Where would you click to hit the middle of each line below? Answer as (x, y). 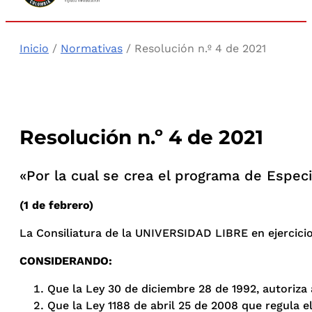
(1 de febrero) (56, 205)
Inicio (34, 48)
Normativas (92, 48)
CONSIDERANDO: (66, 261)
